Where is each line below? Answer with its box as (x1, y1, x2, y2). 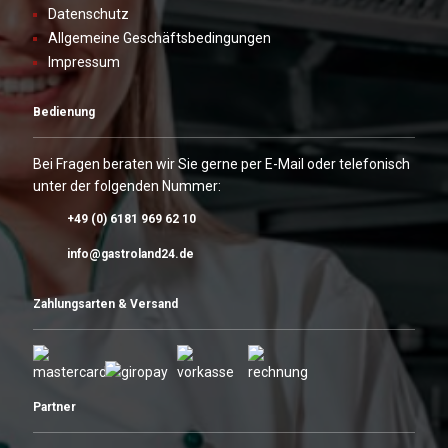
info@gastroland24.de (67, 247, 194, 262)
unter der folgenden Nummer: (33, 178, 221, 195)
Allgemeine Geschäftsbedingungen (48, 30, 271, 47)
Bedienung (33, 105, 95, 120)
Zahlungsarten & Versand (33, 297, 178, 312)
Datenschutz (48, 6, 129, 23)
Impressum (48, 54, 120, 71)
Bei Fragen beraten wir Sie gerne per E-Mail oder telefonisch (33, 156, 410, 173)
